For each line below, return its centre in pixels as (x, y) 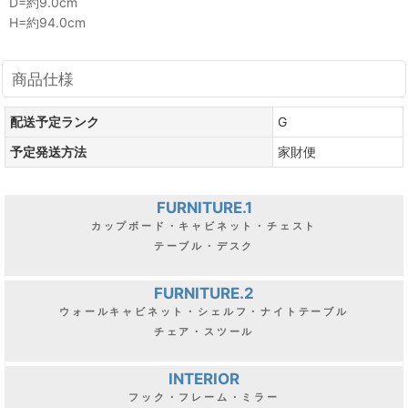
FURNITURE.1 (204, 207)
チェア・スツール (204, 331)
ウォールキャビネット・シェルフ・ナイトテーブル (204, 311)
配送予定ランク (55, 121)
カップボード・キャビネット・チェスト (204, 225)
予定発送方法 (48, 151)
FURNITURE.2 (204, 293)
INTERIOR (204, 378)
